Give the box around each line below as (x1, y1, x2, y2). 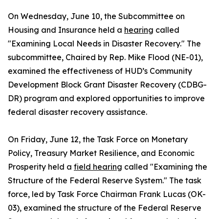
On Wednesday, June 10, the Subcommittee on (8, 11, 185, 21)
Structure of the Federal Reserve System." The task (8, 175, 201, 185)
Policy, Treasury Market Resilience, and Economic (8, 148, 195, 158)
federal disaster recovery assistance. (8, 107, 147, 117)
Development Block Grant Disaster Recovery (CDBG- (8, 80, 207, 89)
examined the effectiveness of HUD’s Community (8, 66, 192, 76)
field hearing (74, 162, 122, 172)
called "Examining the (122, 162, 207, 172)
